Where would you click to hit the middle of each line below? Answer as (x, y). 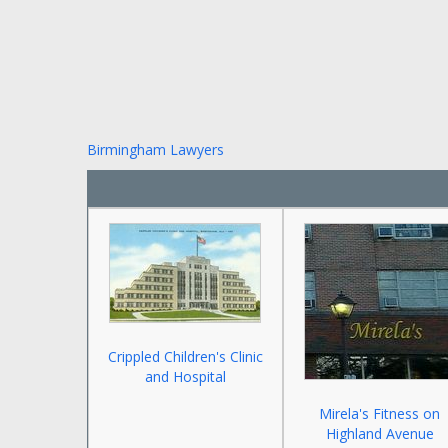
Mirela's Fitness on (380, 413)
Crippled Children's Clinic (185, 356)
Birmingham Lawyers (155, 149)
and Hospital (185, 376)
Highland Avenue (379, 433)
